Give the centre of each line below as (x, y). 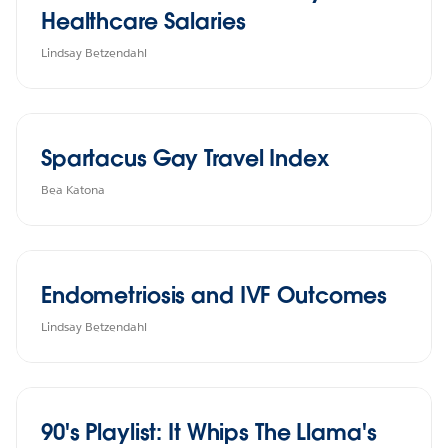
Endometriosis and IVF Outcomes (214, 294)
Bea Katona (73, 189)
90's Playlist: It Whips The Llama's (209, 431)
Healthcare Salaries (143, 20)
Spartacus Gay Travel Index (185, 157)
